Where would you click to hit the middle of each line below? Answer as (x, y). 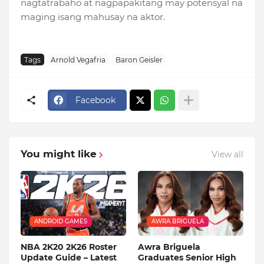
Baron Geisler (139, 60)
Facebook (95, 100)
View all (227, 154)
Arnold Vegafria (78, 60)
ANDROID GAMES (61, 222)
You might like (59, 154)
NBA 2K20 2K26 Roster (69, 247)
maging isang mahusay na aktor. (94, 17)
